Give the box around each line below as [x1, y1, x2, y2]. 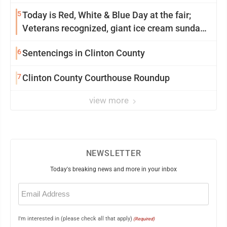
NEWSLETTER [86, 148, 141, 158]
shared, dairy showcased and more [22, 36, 163, 47]
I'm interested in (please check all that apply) [18, 215, 132, 222]
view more [89, 95, 131, 105]
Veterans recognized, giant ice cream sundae [22, 23, 205, 33]
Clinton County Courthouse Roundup [22, 72, 170, 83]
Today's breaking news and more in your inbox [50, 166, 177, 173]
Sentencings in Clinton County [22, 48, 145, 58]
